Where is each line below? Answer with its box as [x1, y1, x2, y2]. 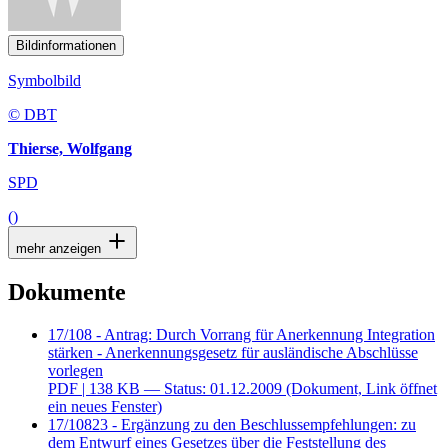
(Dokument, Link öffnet [286, 379, 437, 397]
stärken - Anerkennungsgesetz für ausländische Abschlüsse [48, 343, 418, 361]
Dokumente [8, 279, 126, 306]
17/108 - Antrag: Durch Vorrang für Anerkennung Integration [48, 325, 435, 343]
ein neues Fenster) [48, 397, 162, 415]
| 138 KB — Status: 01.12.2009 [82, 379, 282, 397]
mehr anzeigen [16, 241, 105, 257]
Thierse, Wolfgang [8, 140, 132, 158]
